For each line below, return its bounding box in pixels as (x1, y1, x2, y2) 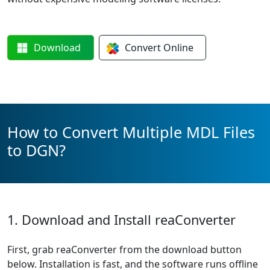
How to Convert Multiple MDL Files (7, 122, 255, 142)
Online (163, 41, 193, 54)
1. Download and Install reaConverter (7, 211, 236, 228)
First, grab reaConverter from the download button (7, 243, 242, 256)
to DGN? (7, 140, 66, 160)
